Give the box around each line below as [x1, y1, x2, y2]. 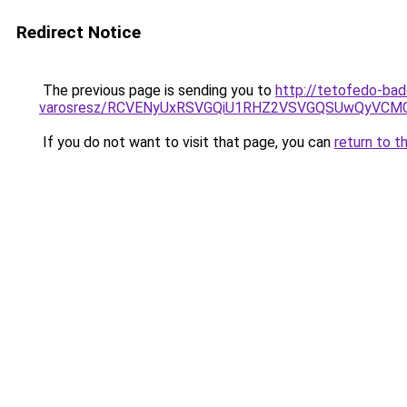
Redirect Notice [16, 22, 141, 43]
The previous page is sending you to [39, 82, 275, 99]
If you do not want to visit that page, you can [39, 134, 334, 151]
